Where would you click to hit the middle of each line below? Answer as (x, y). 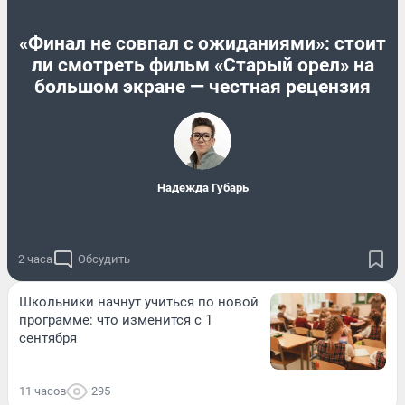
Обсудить (104, 259)
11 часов (42, 391)
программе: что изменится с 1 (116, 320)
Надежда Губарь (202, 188)
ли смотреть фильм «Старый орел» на (202, 66)
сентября (48, 338)
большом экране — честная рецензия (202, 87)
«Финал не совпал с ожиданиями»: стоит (202, 44)
